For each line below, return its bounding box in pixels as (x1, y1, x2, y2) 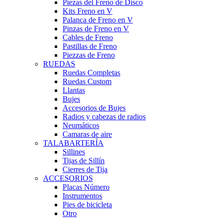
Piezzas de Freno (63, 51, 115, 60)
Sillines (63, 148, 85, 156)
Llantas (63, 86, 85, 95)
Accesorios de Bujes (63, 104, 126, 112)
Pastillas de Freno (63, 42, 117, 51)
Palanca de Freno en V (63, 16, 133, 24)
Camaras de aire (63, 130, 112, 139)
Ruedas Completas (63, 68, 120, 77)
